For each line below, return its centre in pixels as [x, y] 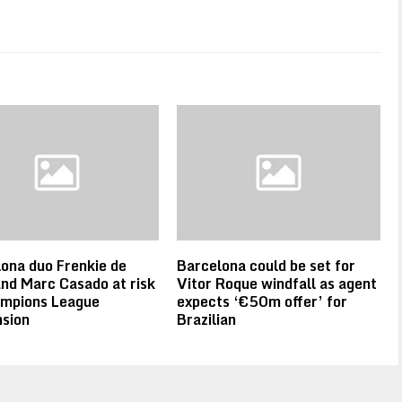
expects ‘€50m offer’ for [262, 302]
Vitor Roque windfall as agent [277, 284]
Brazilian [207, 320]
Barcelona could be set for [267, 266]
